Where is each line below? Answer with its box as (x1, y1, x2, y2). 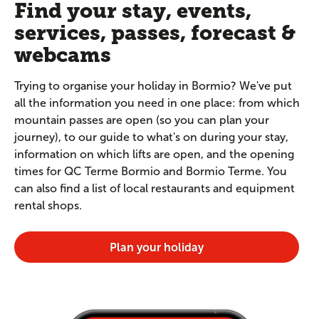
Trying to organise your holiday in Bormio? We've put (14, 80, 292, 93)
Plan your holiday (110, 241, 204, 253)
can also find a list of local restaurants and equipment (14, 182, 295, 195)
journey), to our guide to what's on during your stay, (14, 131, 288, 144)
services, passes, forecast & (14, 21, 296, 46)
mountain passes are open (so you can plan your (14, 114, 269, 127)
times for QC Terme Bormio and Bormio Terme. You (14, 165, 287, 178)
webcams (14, 43, 111, 68)
